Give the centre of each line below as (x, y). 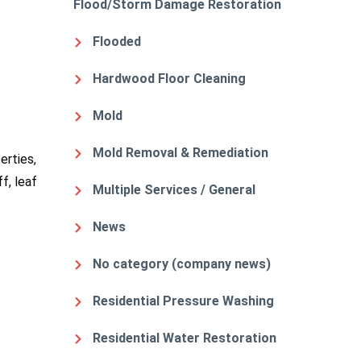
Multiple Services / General (174, 189)
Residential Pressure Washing (183, 301)
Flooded (117, 41)
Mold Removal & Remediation (180, 152)
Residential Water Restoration (185, 338)
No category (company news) (182, 263)
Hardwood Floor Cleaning (169, 78)
